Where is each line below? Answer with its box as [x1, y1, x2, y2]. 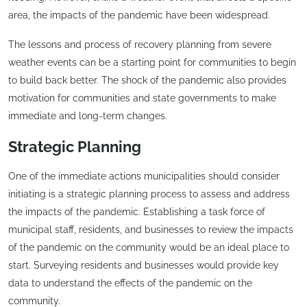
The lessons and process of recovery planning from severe [8, 39, 271, 51]
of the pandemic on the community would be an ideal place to [8, 241, 289, 253]
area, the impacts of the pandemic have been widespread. [8, 9, 270, 21]
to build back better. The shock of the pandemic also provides [8, 75, 286, 86]
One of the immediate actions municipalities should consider [8, 170, 280, 182]
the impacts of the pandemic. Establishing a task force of [8, 206, 265, 217]
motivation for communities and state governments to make [8, 93, 276, 104]
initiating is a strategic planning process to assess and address [8, 188, 290, 199]
